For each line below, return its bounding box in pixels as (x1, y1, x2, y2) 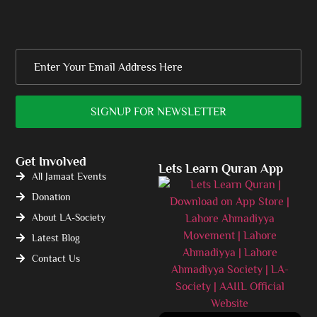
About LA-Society (31, 211, 105, 223)
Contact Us (31, 252, 80, 264)
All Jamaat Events (31, 170, 106, 182)
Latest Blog (31, 231, 80, 243)
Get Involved (16, 154, 87, 168)
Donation (31, 190, 71, 202)
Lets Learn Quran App (158, 161, 283, 175)
